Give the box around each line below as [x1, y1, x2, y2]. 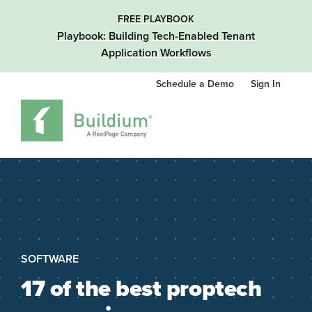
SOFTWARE [21, 252, 79, 266]
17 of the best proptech [21, 275, 262, 302]
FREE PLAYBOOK [118, 13, 194, 25]
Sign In [251, 78, 281, 90]
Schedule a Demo [156, 78, 237, 90]
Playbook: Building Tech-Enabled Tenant [57, 29, 255, 43]
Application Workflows [100, 46, 212, 60]
